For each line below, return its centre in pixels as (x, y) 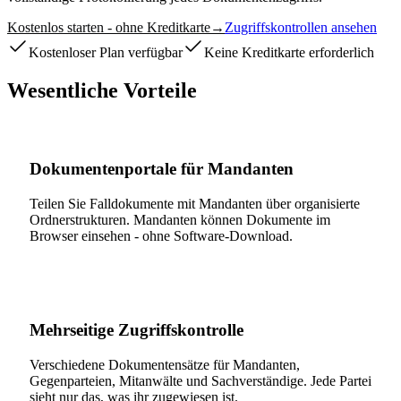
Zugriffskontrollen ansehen (301, 27)
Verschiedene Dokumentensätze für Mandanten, (165, 364)
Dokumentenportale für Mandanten (162, 169)
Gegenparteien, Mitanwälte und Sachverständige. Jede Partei (200, 380)
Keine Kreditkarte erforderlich (289, 52)
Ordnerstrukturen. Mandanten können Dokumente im (180, 220)
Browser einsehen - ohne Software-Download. (161, 236)
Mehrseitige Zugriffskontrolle (137, 329)
